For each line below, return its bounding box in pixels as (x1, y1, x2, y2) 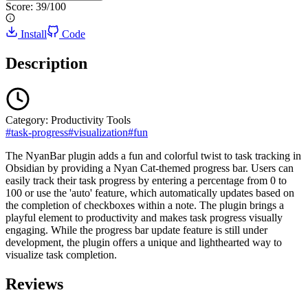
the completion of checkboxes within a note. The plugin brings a (5, 199, 284, 211)
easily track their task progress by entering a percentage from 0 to (5, 174, 287, 186)
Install (21, 27, 47, 40)
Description (5, 54, 87, 72)
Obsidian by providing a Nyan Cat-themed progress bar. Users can (5, 162, 294, 174)
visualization (74, 126, 128, 138)
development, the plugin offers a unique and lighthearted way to (5, 236, 282, 248)
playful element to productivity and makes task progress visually (5, 211, 283, 223)
